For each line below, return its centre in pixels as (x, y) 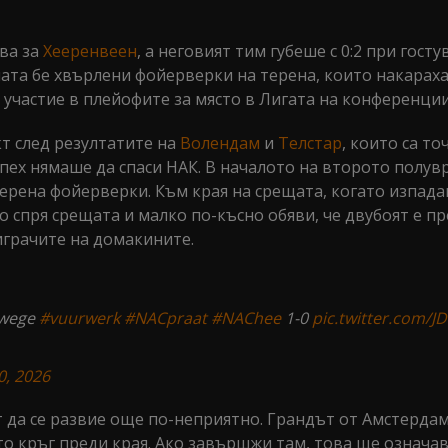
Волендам (220, 143)
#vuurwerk (79, 318)
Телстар (310, 143)
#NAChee (246, 318)
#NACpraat (165, 318)
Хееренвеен (90, 51)
